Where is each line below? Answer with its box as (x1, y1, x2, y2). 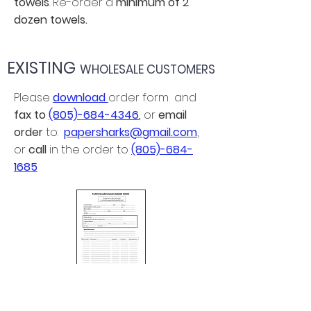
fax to (14, 107, 49, 124)
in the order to (49, 142, 131, 158)
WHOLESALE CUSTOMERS (80, 61, 215, 78)
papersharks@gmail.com (64, 124, 197, 141)
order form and (108, 90, 196, 106)
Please (14, 90, 53, 106)
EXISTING (7, 57, 80, 80)
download (53, 90, 108, 106)
